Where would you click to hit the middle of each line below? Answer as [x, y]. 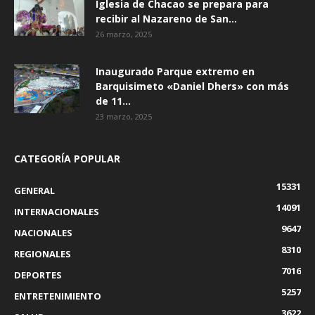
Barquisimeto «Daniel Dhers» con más [192, 86]
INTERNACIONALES [57, 212]
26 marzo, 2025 [124, 34]
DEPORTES [38, 275]
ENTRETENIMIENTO [58, 296]
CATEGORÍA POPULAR [67, 159]
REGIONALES [43, 254]
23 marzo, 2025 [124, 116]
